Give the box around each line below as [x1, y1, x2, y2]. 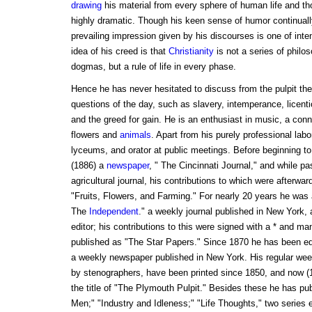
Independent [88, 206, 139, 217]
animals [119, 130, 151, 141]
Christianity [168, 46, 214, 57]
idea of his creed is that [70, 46, 169, 57]
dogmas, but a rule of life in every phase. [70, 61, 236, 72]
